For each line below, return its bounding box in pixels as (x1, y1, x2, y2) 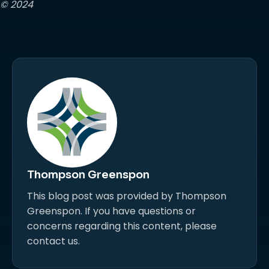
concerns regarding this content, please (27, 219, 217, 233)
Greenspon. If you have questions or (27, 204, 196, 218)
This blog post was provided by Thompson (27, 189, 226, 203)
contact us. (27, 234, 80, 248)
